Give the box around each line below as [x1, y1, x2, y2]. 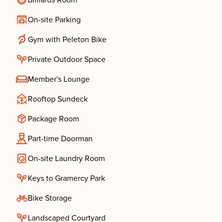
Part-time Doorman [28, 134, 93, 144]
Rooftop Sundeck [28, 94, 88, 104]
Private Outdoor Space [28, 55, 106, 64]
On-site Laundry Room [28, 154, 105, 164]
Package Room [28, 114, 79, 124]
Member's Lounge [28, 74, 90, 84]
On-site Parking [28, 15, 81, 25]
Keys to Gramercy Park [28, 173, 105, 183]
